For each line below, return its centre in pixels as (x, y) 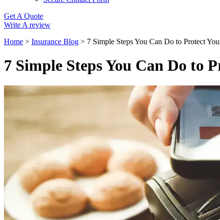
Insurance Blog (55, 41)
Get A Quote (24, 16)
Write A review (27, 25)
